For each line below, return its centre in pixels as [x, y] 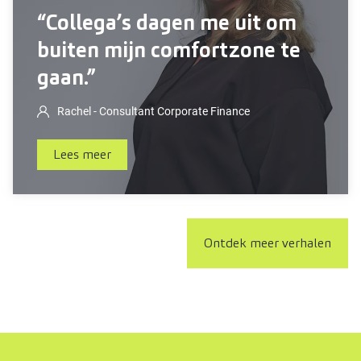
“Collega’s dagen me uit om [167, 23]
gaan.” [66, 77]
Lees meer [82, 154]
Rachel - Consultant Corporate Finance [154, 111]
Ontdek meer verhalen [267, 243]
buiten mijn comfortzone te [169, 50]
